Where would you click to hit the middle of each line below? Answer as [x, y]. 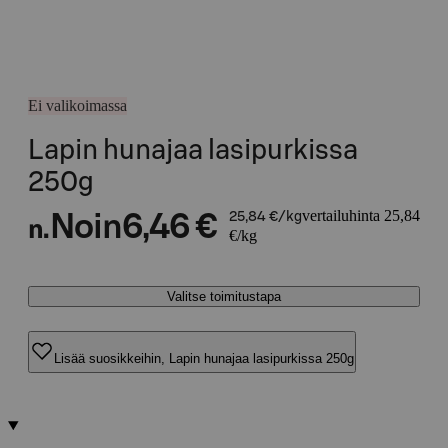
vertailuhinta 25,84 [360, 215]
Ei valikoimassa [77, 105]
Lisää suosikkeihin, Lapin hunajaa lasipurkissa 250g [204, 358]
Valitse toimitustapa [224, 296]
